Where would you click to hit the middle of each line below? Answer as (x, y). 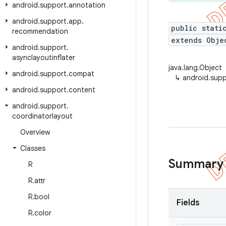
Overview (35, 132)
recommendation (40, 31)
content (82, 90)
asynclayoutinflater (44, 58)
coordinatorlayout (42, 116)
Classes (33, 148)
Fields (188, 203)
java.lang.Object (195, 68)
